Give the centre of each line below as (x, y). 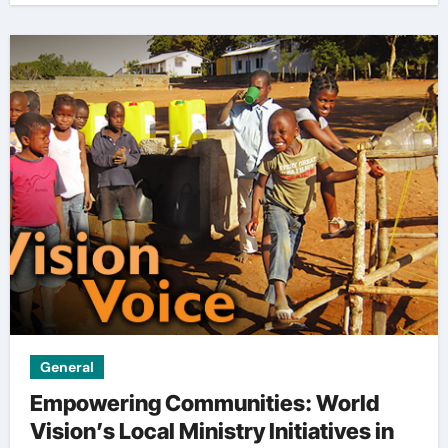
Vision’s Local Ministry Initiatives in (211, 431)
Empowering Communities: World (204, 403)
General (66, 367)
